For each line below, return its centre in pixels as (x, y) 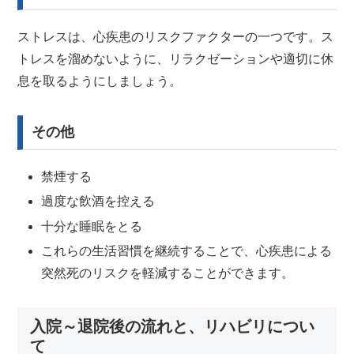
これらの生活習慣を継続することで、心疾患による (186, 250)
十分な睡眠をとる (91, 226)
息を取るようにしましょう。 (100, 81)
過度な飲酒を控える (98, 201)
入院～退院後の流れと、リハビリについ (173, 326)
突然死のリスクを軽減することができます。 (167, 273)
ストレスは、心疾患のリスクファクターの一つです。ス (176, 36)
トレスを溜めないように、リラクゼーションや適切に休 (176, 58)
